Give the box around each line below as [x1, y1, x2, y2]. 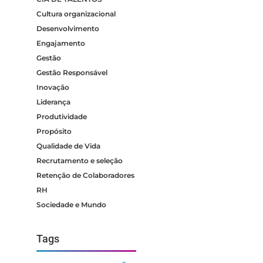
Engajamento [36, 38, 86, 48]
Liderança [36, 97, 71, 106]
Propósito [36, 126, 72, 136]
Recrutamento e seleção [36, 156, 123, 165]
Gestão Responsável [36, 68, 108, 77]
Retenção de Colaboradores [36, 170, 135, 180]
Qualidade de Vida [36, 141, 101, 150]
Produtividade [36, 112, 87, 121]
